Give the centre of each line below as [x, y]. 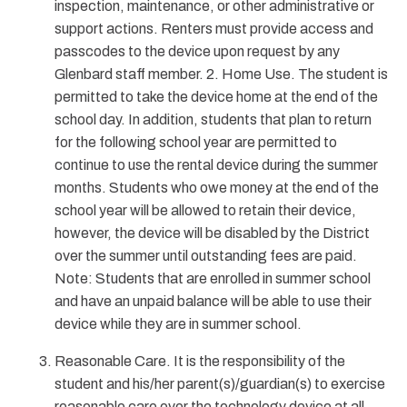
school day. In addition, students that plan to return [213, 119]
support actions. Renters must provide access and [214, 29]
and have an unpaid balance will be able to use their [213, 301]
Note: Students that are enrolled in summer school [213, 278]
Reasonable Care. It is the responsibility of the [200, 361]
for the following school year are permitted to [196, 142]
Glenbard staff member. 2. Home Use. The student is [221, 74]
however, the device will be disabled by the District [212, 233]
